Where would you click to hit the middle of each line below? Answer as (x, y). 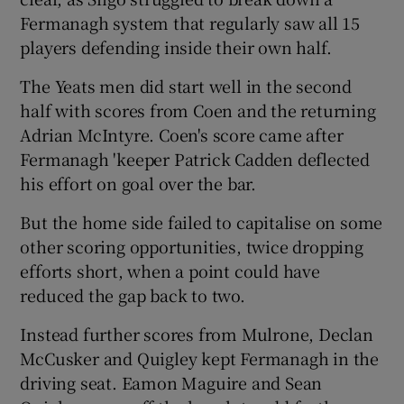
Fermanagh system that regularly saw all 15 (190, 22)
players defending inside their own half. (176, 46)
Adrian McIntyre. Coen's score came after (182, 134)
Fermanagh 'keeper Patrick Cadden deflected (195, 158)
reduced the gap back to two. (133, 294)
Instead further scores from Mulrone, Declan (197, 333)
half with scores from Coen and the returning (198, 110)
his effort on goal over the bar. (138, 183)
